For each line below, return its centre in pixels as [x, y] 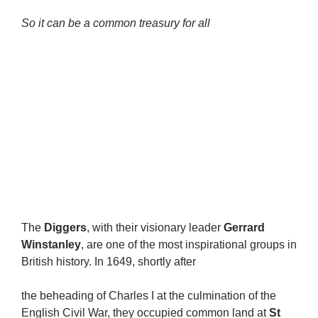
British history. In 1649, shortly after [109, 262]
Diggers [65, 227]
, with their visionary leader [155, 227]
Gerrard [244, 227]
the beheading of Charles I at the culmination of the [149, 296]
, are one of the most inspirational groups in [189, 245]
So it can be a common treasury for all [116, 23]
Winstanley [51, 245]
